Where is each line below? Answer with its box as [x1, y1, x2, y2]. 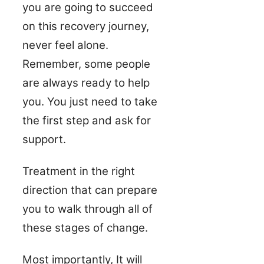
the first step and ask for [22, 113, 151, 127]
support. [22, 132, 66, 146]
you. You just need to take [22, 94, 157, 108]
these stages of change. [22, 220, 148, 235]
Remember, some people [22, 57, 150, 71]
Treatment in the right [22, 164, 135, 178]
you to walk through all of [22, 202, 153, 216]
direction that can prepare [22, 183, 157, 197]
